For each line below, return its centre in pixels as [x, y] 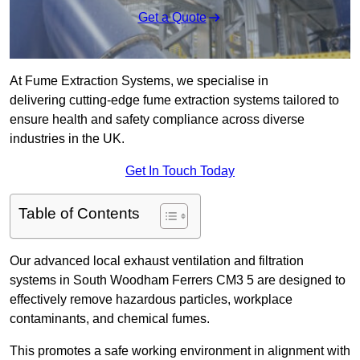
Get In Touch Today [180, 171]
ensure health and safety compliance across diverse [157, 120]
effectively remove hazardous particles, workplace [151, 300]
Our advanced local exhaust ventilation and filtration [157, 261]
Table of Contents [79, 214]
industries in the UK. [67, 139]
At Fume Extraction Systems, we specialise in [139, 81]
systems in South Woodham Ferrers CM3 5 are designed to [178, 280]
